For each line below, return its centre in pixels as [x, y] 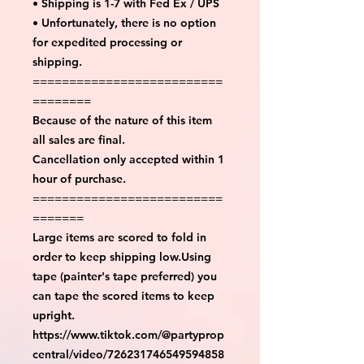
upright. [54, 315]
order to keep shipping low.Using [122, 256]
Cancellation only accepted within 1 [128, 159]
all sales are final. [79, 139]
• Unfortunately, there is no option [124, 22]
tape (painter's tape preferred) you [125, 276]
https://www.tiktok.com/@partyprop [128, 334]
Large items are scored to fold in [119, 237]
